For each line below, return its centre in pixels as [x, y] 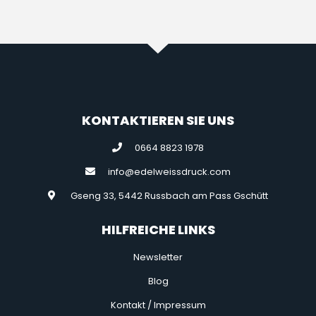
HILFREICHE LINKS [158, 229]
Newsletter [158, 257]
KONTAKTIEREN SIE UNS [158, 120]
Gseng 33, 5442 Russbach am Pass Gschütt [170, 195]
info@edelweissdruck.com [170, 171]
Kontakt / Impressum [158, 305]
